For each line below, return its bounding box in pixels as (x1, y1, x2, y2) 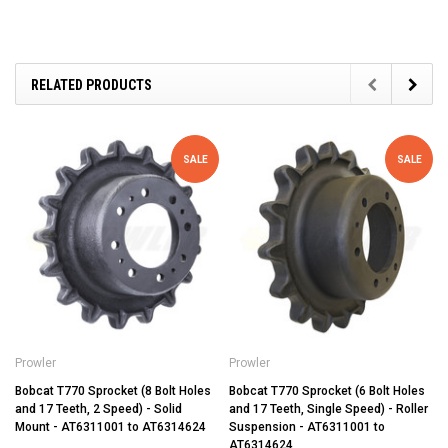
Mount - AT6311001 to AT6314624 (15, 420, 206, 435)
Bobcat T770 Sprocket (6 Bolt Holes (229, 384, 425, 399)
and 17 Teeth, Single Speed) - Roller (229, 402, 428, 417)
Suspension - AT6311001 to (229, 420, 385, 435)
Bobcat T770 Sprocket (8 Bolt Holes (15, 384, 211, 399)
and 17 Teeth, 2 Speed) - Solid (15, 402, 182, 417)
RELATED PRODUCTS (31, 77, 152, 94)
